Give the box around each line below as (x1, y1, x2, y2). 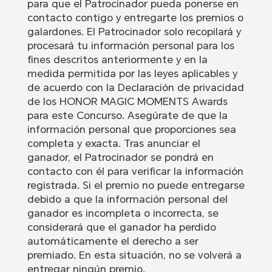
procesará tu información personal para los (27, 39, 234, 52)
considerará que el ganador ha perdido (27, 221, 216, 234)
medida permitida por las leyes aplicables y (27, 67, 237, 80)
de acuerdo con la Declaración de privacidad (27, 81, 244, 94)
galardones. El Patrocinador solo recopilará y (27, 25, 241, 38)
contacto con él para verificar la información (27, 165, 243, 178)
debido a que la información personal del (27, 193, 228, 206)
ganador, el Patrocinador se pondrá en (27, 151, 214, 164)
